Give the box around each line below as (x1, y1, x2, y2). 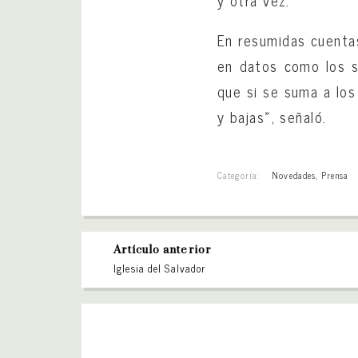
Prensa (320, 167, 349, 182)
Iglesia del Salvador (113, 259, 205, 276)
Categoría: (217, 167, 261, 182)
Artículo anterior (113, 242, 212, 257)
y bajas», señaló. (217, 104, 327, 129)
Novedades (272, 167, 316, 182)
